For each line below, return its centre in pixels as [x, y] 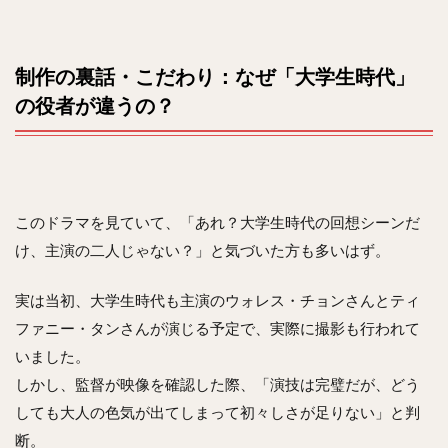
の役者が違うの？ [95, 104]
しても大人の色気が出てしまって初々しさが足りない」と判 [217, 411]
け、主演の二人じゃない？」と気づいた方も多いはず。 [202, 249]
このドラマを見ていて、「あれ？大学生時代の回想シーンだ [217, 221]
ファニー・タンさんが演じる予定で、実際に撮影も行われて [217, 327]
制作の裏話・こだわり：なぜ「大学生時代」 [215, 75]
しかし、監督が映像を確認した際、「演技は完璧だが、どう [217, 383]
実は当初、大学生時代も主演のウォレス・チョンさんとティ [217, 299]
